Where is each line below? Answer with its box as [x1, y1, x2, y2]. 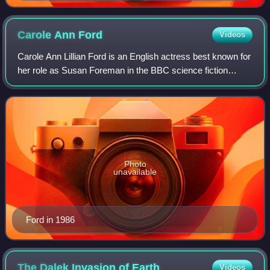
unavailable [113, 167, 157, 177]
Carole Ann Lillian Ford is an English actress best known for [17, 51, 251, 61]
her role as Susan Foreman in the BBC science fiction [17, 64, 228, 75]
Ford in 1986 [26, 215, 75, 225]
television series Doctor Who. [17, 78, 133, 89]
